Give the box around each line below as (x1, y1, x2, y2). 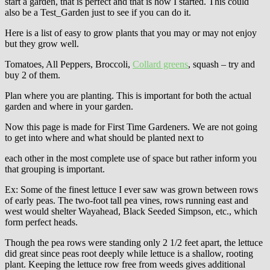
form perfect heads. (5, 216, 78, 227)
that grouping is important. (5, 163, 105, 174)
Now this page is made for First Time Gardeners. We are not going (5, 121, 257, 132)
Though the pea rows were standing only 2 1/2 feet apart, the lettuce (5, 237, 263, 248)
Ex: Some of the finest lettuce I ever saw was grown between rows (5, 184, 258, 195)
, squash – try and (188, 58, 255, 69)
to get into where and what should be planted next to (5, 132, 204, 143)
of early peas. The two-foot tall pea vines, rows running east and (5, 195, 248, 206)
